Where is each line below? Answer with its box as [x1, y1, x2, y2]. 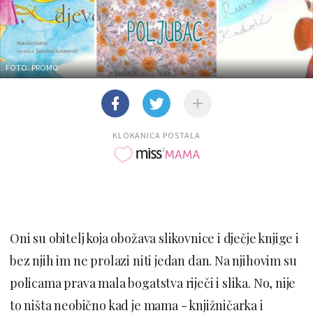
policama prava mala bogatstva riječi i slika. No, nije [10, 274, 296, 291]
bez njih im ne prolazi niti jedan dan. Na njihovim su [10, 252, 297, 269]
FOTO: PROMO [6, 61, 59, 73]
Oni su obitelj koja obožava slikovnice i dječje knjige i [10, 229, 299, 247]
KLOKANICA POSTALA [112, 129, 201, 140]
